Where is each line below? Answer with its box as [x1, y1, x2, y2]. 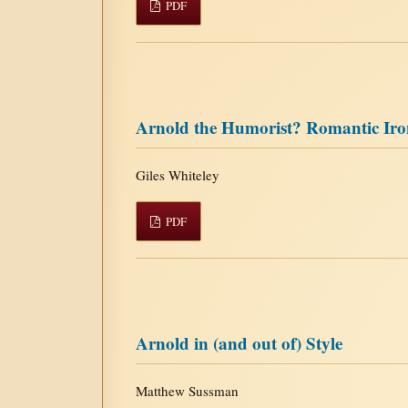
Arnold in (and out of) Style [136, 330, 342, 355]
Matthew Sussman [136, 381, 239, 400]
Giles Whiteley [136, 165, 219, 184]
